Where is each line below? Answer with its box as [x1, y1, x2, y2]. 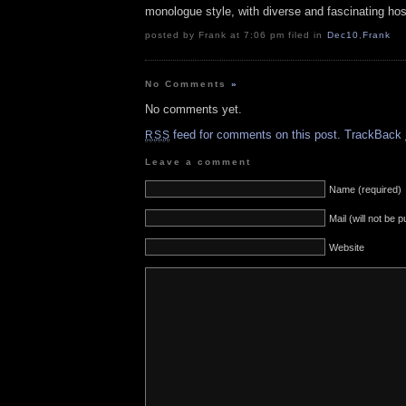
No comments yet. [145, 102, 242, 117]
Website [329, 241, 364, 253]
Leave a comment [145, 156, 252, 167]
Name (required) [329, 183, 401, 195]
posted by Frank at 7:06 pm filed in [145, 30, 327, 41]
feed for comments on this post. [169, 128, 342, 142]
